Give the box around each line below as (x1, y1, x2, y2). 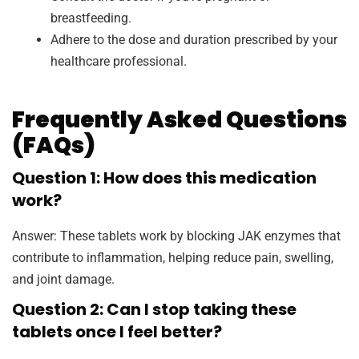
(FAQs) (12, 130, 95, 162)
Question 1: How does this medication (12, 167, 317, 190)
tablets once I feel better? (12, 321, 222, 344)
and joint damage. (12, 272, 115, 288)
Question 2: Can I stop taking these (12, 298, 296, 321)
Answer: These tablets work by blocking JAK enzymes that (12, 228, 341, 244)
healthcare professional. (50, 54, 187, 70)
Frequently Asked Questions (12, 104, 347, 136)
